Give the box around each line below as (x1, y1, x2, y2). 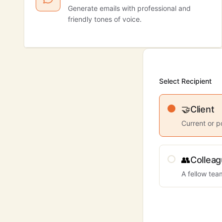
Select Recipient (159, 77, 212, 85)
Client (190, 104, 215, 114)
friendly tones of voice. (68, 15, 142, 23)
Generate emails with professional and (68, 4, 191, 12)
